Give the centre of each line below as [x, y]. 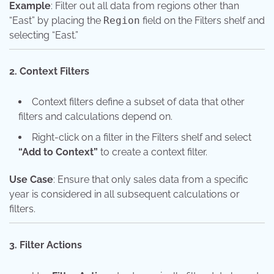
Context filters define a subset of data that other [138, 102]
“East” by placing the [56, 21]
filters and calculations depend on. [95, 117]
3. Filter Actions [46, 245]
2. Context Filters [49, 72]
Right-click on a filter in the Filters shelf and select [142, 138]
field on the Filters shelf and [202, 21]
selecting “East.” [44, 35]
